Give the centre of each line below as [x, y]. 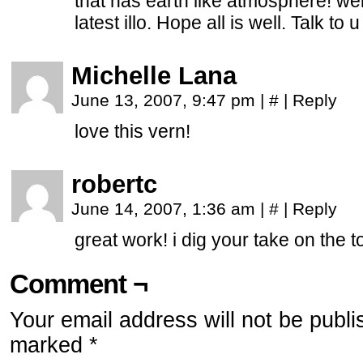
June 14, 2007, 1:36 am [166, 209]
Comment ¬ [79, 284]
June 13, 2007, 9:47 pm [166, 100]
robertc [114, 184]
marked [49, 345]
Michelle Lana [154, 76]
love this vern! [132, 131]
